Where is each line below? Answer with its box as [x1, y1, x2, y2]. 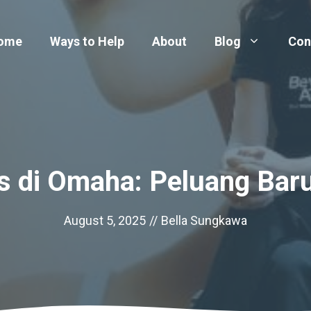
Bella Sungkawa [161, 213, 247, 228]
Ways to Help [50, 34, 124, 49]
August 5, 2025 [64, 213, 146, 228]
